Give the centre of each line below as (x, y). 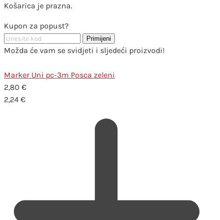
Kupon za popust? (36, 26)
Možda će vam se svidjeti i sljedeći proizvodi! (84, 50)
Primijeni (99, 38)
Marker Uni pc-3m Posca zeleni (59, 75)
